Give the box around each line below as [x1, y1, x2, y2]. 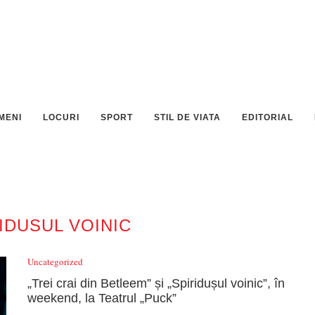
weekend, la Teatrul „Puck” [27, 291, 176, 305]
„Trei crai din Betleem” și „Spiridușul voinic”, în [27, 276, 285, 290]
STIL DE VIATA [154, 112, 221, 122]
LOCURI [43, 112, 79, 122]
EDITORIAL [242, 112, 293, 122]
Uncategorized [27, 255, 83, 268]
